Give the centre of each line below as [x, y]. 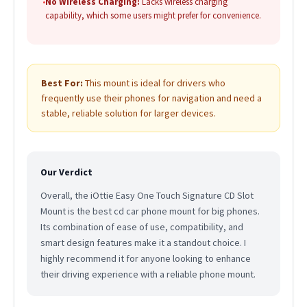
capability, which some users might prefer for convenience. [153, 16]
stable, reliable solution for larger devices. [128, 113]
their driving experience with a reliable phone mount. [148, 274]
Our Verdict [66, 172]
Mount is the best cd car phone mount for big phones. [150, 211]
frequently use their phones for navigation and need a [151, 98]
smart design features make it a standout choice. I [143, 243]
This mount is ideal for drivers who [154, 83]
